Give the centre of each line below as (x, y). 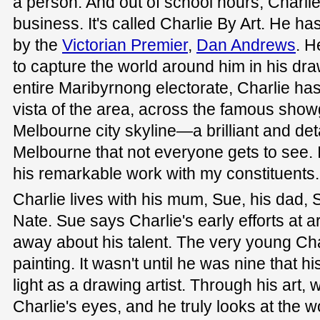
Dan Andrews (246, 45)
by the (37, 45)
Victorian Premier (125, 45)
